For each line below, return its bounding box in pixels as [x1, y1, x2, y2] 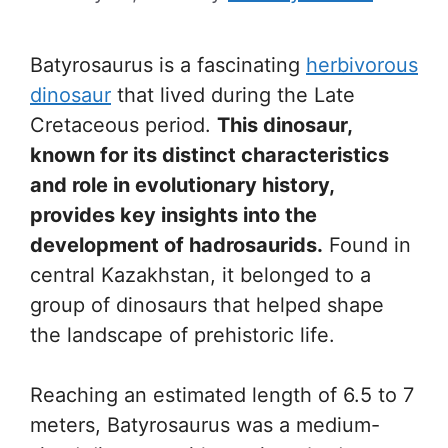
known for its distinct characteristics [30, 143, 389, 167]
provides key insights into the [30, 203, 317, 227]
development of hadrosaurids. [30, 233, 323, 257]
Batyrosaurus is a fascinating [30, 53, 306, 77]
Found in [323, 233, 411, 257]
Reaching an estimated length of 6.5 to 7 [30, 383, 414, 407]
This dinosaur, [217, 113, 352, 137]
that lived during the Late [111, 83, 355, 107]
